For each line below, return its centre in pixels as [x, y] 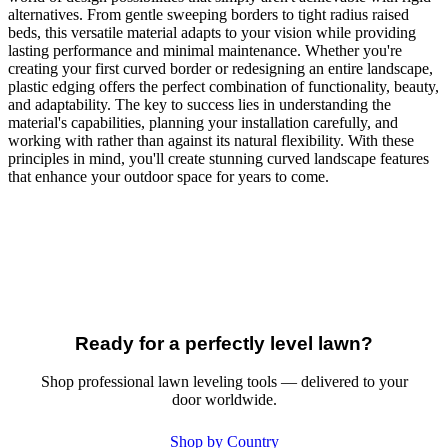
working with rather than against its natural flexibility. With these [211, 140]
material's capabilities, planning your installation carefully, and [203, 122]
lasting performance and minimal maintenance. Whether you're [205, 50]
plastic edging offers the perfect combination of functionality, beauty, [223, 86]
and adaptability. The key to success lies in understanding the [199, 104]
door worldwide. [224, 400]
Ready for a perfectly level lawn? [224, 343]
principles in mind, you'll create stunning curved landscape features [218, 158]
